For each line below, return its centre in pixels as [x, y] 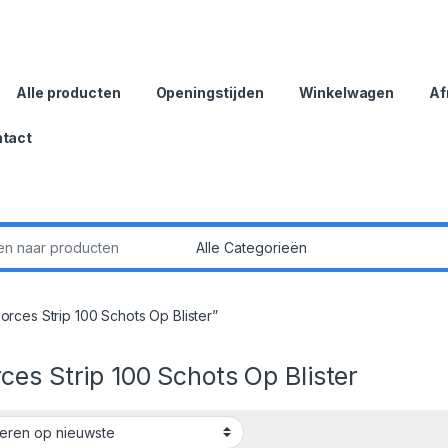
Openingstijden [209, 92]
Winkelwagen [346, 92]
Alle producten [68, 92]
